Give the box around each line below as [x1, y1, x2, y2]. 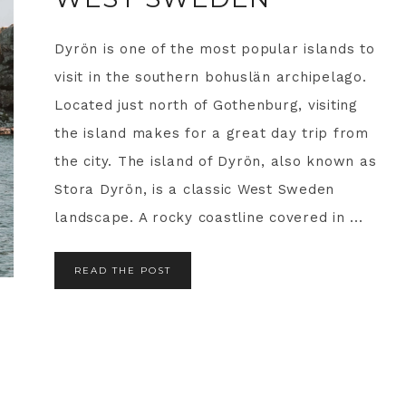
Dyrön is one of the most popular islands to [54, 41, 375, 58]
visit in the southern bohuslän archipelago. [54, 69, 367, 86]
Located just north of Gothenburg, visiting [54, 97, 358, 114]
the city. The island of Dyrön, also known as [54, 153, 377, 170]
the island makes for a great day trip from [54, 125, 369, 142]
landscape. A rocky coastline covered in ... [54, 209, 363, 227]
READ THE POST [74, 265, 172, 277]
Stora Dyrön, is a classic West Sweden [54, 181, 335, 198]
